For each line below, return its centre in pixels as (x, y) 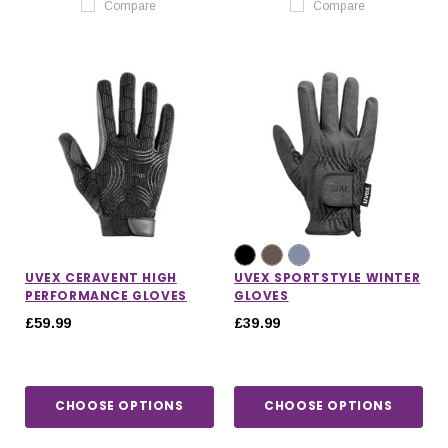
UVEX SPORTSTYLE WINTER (327, 277)
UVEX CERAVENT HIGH (101, 277)
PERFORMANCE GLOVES (106, 295)
